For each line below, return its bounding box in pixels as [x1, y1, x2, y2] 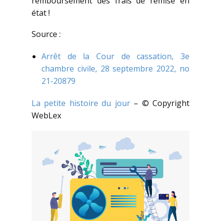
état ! [32, 7, 50, 19]
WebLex [32, 110, 61, 121]
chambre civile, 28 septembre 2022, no [41, 63, 189, 74]
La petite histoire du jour [32, 98, 130, 109]
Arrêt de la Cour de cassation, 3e [41, 51, 189, 62]
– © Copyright [130, 98, 190, 109]
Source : [32, 29, 61, 40]
